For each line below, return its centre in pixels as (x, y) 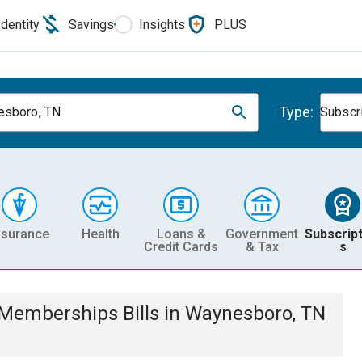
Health (100, 234)
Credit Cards (181, 246)
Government (262, 234)
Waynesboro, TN (255, 314)
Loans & (181, 234)
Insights (162, 24)
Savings (91, 24)
